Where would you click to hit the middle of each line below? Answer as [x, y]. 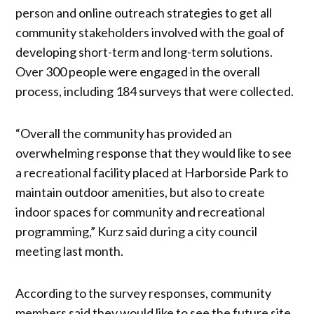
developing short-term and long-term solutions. [144, 52]
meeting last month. [70, 251]
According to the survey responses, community [144, 293]
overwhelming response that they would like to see [154, 152]
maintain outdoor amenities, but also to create [141, 192]
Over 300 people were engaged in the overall [138, 71]
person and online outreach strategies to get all [144, 12]
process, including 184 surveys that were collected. [155, 91]
